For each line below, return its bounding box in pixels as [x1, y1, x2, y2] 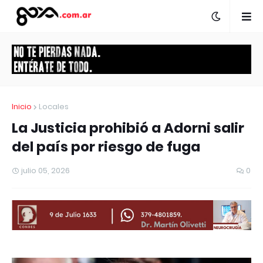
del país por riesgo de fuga [12, 137, 200, 157]
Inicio [12, 101, 32, 113]
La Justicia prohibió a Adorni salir [12, 119, 244, 138]
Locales [39, 101, 69, 113]
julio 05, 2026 [21, 165, 70, 177]
